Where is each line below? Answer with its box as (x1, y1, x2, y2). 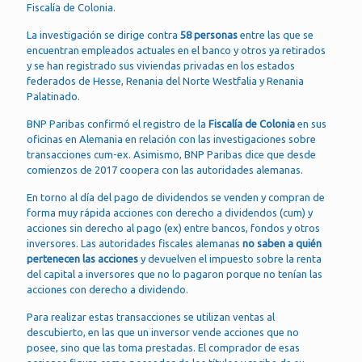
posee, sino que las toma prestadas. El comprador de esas (27, 342, 300, 353)
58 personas (180, 29, 240, 40)
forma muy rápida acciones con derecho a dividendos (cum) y (27, 207, 313, 218)
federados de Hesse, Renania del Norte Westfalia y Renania (27, 75, 304, 86)
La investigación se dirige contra (27, 29, 180, 40)
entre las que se (240, 29, 314, 40)
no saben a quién (242, 238, 322, 249)
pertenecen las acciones (27, 253, 138, 264)
